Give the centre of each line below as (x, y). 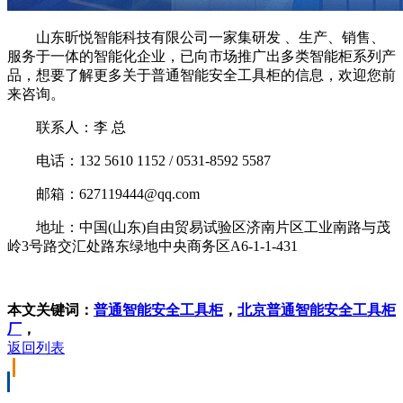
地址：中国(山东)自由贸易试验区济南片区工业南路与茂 (199, 227)
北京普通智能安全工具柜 (317, 309)
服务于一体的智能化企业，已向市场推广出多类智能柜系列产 (201, 56)
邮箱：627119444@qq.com (103, 193)
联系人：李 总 (67, 127)
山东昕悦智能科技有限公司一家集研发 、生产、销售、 (196, 37)
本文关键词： (50, 309)
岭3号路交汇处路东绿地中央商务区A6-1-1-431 (152, 246)
